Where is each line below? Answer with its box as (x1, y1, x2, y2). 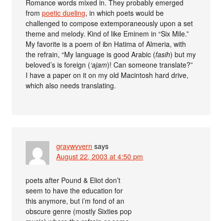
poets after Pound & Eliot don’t (26, 175, 121, 185)
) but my (170, 49, 196, 60)
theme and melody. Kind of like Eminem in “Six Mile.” (26, 29, 189, 39)
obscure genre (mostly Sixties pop (26, 206, 132, 217)
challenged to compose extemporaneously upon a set (26, 18, 193, 29)
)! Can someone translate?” (107, 60, 193, 70)
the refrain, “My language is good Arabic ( (26, 49, 156, 60)
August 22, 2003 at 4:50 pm (56, 151, 144, 162)
